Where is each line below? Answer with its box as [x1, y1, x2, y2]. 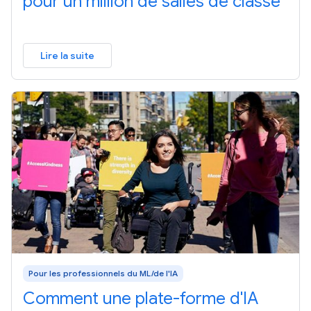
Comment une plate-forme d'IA [23, 287, 258, 309]
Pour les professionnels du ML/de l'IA [28, 267, 178, 278]
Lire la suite [40, 49, 94, 62]
